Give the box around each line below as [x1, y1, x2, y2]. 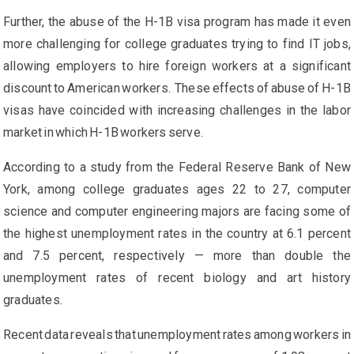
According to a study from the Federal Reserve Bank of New [3, 160, 351, 175]
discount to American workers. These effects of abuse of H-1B [3, 81, 351, 96]
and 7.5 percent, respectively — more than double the [3, 248, 351, 264]
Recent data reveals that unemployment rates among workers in [3, 327, 352, 343]
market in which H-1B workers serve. [3, 125, 203, 141]
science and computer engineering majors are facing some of [3, 204, 351, 220]
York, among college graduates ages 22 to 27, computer [3, 182, 351, 198]
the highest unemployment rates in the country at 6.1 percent [3, 226, 351, 242]
